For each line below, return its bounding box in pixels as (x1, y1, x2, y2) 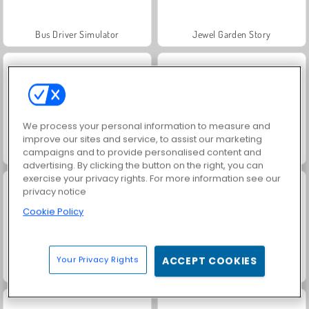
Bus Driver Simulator (35, 28, 119, 40)
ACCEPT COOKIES (162, 253, 257, 268)
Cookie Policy (23, 204, 84, 218)
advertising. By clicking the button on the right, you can (23, 158, 264, 172)
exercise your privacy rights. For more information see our (23, 171, 281, 185)
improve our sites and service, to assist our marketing (23, 132, 263, 146)
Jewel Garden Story (192, 28, 271, 40)
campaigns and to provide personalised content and (23, 145, 262, 159)
